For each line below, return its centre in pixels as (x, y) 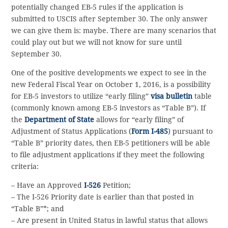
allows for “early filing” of (139, 119)
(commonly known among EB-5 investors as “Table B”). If (109, 108)
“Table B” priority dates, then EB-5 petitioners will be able (111, 143)
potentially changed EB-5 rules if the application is (97, 7)
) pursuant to (191, 131)
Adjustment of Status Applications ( (72, 131)
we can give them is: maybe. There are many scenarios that (114, 30)
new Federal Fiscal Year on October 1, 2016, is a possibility (111, 84)
